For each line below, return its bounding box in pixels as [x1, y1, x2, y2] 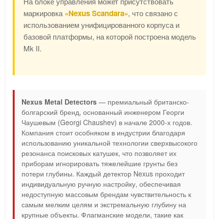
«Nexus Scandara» [65, 7, 128, 19]
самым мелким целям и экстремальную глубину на [22, 199, 186, 209]
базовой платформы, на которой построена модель [23, 31, 196, 42]
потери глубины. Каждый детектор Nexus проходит [22, 168, 185, 178]
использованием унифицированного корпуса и [23, 19, 179, 30]
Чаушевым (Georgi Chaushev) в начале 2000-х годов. [22, 117, 192, 127]
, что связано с [128, 7, 178, 18]
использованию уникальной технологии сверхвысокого [22, 137, 197, 148]
